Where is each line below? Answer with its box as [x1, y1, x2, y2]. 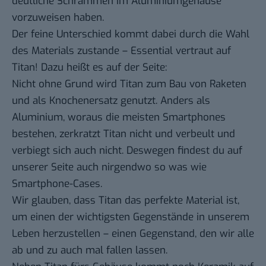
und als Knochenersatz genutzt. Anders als [12, 93, 210, 107]
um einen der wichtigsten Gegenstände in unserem [12, 210, 249, 224]
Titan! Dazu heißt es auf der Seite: [12, 60, 167, 74]
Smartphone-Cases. [12, 176, 102, 191]
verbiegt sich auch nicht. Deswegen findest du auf [12, 143, 242, 157]
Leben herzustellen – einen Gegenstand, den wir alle [12, 226, 254, 240]
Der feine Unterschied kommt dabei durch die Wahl [12, 27, 249, 41]
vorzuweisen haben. [12, 10, 104, 24]
